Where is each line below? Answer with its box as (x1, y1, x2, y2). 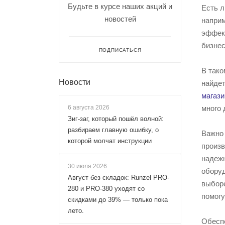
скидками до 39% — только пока (68, 196, 168, 203)
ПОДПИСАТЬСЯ (98, 47, 142, 53)
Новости (59, 78, 90, 86)
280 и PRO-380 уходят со (68, 185, 145, 192)
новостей (104, 15, 136, 23)
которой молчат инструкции (68, 137, 152, 145)
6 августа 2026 (68, 104, 109, 111)
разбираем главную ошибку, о (68, 126, 159, 134)
